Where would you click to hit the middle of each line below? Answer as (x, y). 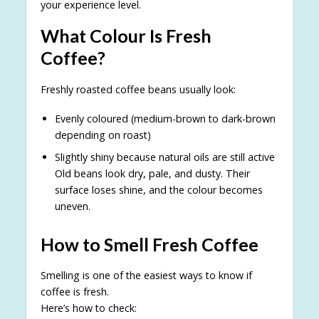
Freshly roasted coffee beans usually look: (138, 89)
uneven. (72, 206)
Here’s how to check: (88, 308)
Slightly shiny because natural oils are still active (164, 157)
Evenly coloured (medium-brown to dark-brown (165, 118)
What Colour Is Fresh (126, 36)
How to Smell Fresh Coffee (149, 245)
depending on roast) (103, 135)
